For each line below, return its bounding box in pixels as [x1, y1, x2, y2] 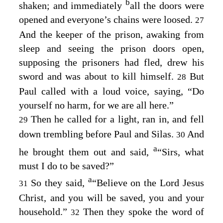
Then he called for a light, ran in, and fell [30, 113, 205, 125]
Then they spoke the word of [83, 206, 205, 217]
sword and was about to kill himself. [19, 71, 178, 82]
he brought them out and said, [19, 146, 153, 158]
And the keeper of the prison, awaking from [19, 29, 204, 40]
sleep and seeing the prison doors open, [19, 43, 204, 54]
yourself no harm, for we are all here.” [19, 100, 174, 111]
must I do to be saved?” [19, 160, 114, 172]
